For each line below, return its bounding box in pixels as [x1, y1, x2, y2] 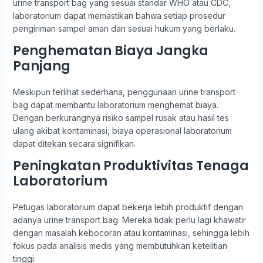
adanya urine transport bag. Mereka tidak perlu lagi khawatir [12, 215, 246, 225]
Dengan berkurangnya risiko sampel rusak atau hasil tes [12, 113, 229, 123]
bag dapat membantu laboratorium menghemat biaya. [12, 100, 218, 110]
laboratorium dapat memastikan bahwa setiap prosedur [12, 11, 225, 21]
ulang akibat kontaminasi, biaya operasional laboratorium [12, 126, 232, 136]
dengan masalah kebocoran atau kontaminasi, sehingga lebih [12, 228, 249, 238]
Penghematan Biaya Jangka [12, 42, 208, 60]
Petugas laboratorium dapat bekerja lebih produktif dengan [12, 202, 243, 212]
